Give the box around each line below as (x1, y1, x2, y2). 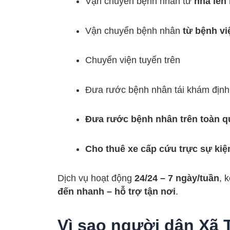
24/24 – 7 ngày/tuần (135, 173, 219, 184)
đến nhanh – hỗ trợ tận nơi (57, 186, 176, 197)
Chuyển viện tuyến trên (85, 55, 180, 66)
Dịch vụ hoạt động (57, 173, 135, 184)
